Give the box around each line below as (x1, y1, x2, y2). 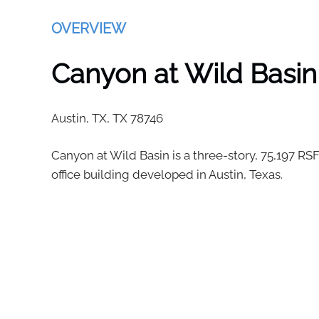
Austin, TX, (51, 111, 113, 125)
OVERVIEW (51, 20, 126, 37)
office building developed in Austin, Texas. (51, 167, 283, 182)
